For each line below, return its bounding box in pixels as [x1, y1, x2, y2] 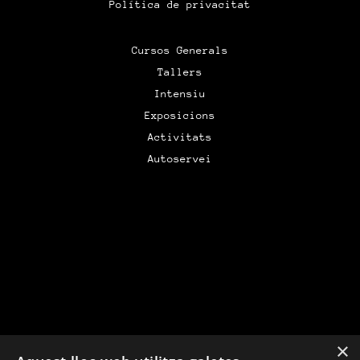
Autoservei [147, 153, 212, 165]
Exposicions [144, 109, 215, 121]
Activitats [147, 131, 212, 143]
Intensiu [153, 88, 206, 100]
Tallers [157, 66, 202, 78]
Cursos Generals [131, 44, 228, 56]
